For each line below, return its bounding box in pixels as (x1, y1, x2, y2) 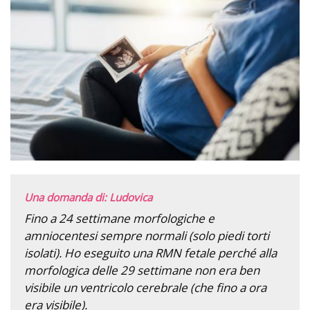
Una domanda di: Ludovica (24, 190, 152, 205)
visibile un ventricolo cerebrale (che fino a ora (24, 280, 266, 296)
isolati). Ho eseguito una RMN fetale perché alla (24, 245, 277, 262)
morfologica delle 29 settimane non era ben (24, 262, 259, 279)
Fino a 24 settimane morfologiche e (24, 210, 215, 227)
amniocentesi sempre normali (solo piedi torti (24, 228, 269, 244)
